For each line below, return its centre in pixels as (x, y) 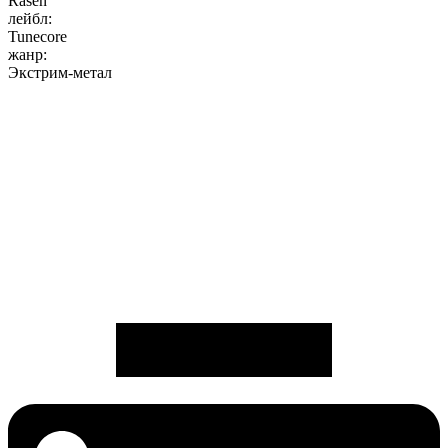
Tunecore (37, 37)
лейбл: (30, 19)
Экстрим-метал (60, 73)
